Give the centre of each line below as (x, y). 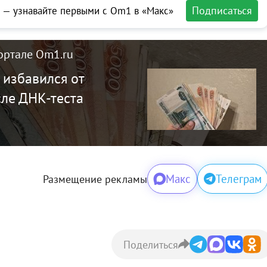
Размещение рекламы (95, 179)
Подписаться (222, 11)
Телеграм (238, 179)
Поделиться (150, 244)
